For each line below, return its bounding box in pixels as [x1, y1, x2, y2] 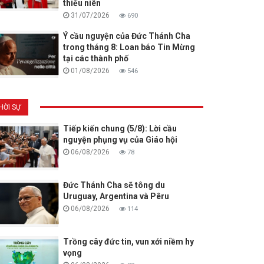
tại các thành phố [62, 54, 128, 64]
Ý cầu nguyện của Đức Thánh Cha [62, 31, 190, 41]
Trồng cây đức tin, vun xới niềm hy [62, 237, 194, 247]
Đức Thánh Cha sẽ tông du [62, 180, 165, 190]
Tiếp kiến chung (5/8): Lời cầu [62, 124, 177, 134]
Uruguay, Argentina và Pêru [62, 192, 169, 202]
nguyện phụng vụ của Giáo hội [62, 135, 177, 145]
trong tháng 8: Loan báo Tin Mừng [62, 42, 195, 52]
